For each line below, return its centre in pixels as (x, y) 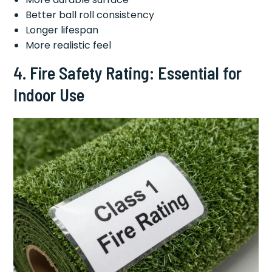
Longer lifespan (62, 30)
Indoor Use (49, 95)
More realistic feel (69, 46)
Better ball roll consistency (90, 15)
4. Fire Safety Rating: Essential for (128, 73)
